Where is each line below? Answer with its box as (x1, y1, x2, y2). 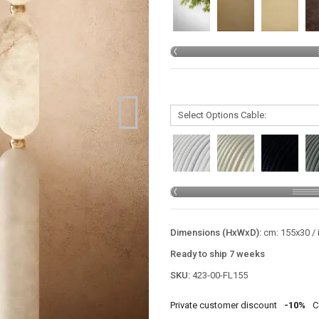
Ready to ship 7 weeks (170, 249, 265, 259)
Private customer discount (170, 300, 277, 310)
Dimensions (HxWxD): (170, 227, 263, 238)
